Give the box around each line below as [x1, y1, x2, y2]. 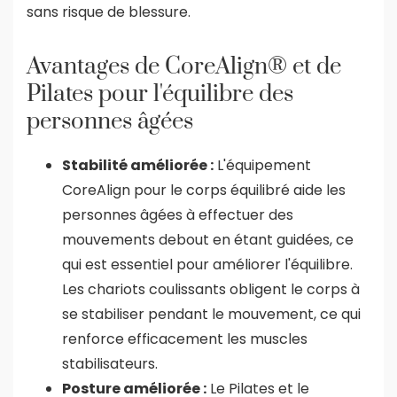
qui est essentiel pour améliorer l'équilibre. [62, 253, 353, 275]
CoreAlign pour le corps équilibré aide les [62, 179, 346, 200]
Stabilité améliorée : [62, 154, 214, 175]
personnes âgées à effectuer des [62, 204, 293, 225]
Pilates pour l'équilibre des [27, 79, 293, 109]
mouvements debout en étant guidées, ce [62, 229, 354, 250]
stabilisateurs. [62, 353, 158, 374]
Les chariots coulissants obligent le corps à [62, 278, 360, 300]
